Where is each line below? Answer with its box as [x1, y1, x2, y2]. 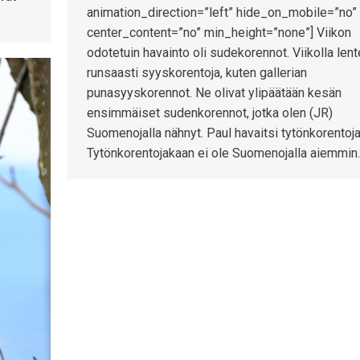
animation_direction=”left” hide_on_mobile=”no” [87, 4, 357, 20]
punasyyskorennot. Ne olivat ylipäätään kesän [87, 84, 342, 100]
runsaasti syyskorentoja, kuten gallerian [87, 64, 307, 80]
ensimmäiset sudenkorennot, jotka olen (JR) [87, 104, 333, 121]
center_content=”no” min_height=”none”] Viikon [87, 24, 351, 40]
